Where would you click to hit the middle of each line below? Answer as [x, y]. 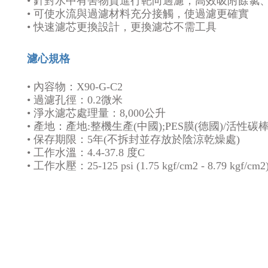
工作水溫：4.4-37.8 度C [89, 153]
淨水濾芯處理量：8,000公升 [100, 113]
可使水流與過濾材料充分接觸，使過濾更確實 [141, 14]
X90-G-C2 [100, 87]
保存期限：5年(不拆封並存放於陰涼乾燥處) [137, 139]
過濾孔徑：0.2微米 [78, 100]
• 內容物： [52, 87]
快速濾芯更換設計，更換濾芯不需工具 [124, 27]
